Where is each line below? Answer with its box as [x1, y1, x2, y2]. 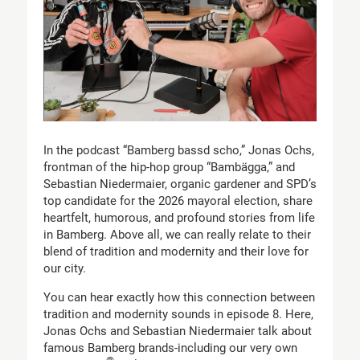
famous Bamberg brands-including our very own [43, 340, 297, 355]
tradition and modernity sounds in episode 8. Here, [43, 306, 313, 321]
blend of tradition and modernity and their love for [43, 244, 309, 260]
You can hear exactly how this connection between [43, 289, 315, 305]
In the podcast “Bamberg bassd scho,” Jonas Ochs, [43, 143, 314, 158]
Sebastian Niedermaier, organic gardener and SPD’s [43, 177, 317, 192]
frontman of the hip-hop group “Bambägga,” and [43, 160, 295, 175]
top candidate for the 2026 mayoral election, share [43, 194, 313, 209]
